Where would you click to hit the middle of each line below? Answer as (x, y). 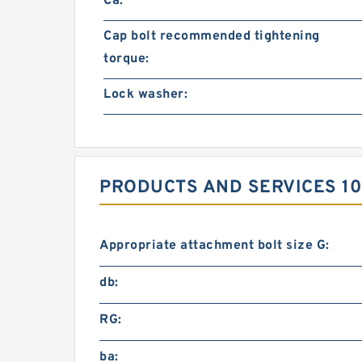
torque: (126, 59)
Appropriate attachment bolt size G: (215, 245)
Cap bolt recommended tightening (212, 36)
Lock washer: (145, 94)
